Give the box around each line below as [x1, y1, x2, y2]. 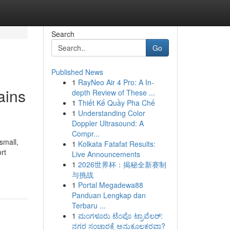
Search [51, 29, 74, 39]
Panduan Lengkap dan [71, 190, 146, 200]
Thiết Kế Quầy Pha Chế [78, 98, 155, 108]
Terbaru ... [71, 200, 106, 210]
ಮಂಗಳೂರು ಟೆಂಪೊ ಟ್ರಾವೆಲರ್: [78, 210, 163, 221]
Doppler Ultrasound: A [71, 118, 144, 128]
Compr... [71, 128, 100, 139]
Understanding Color [78, 108, 145, 118]
